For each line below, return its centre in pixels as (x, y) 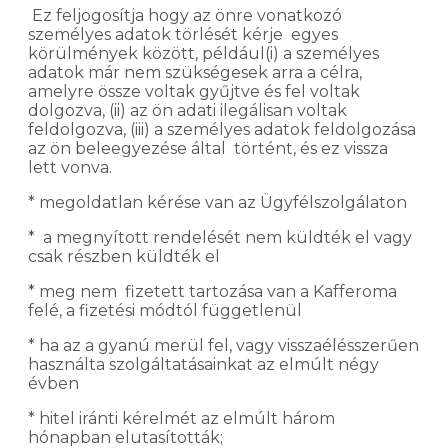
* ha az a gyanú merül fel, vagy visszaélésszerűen (223, 345)
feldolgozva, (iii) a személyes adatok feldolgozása (222, 129)
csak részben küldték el (124, 256)
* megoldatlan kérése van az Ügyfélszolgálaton (219, 202)
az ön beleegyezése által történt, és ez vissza (208, 148)
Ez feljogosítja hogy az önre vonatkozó (185, 15)
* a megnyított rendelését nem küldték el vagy (220, 237)
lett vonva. (72, 167)
